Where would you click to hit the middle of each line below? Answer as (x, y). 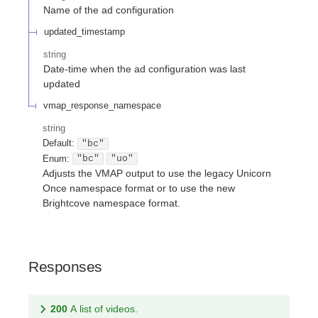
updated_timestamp (84, 31)
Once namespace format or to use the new (139, 188)
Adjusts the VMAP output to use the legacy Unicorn (157, 173)
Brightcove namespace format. (111, 203)
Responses (65, 267)
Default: (59, 143)
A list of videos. (104, 309)
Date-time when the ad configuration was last (144, 69)
